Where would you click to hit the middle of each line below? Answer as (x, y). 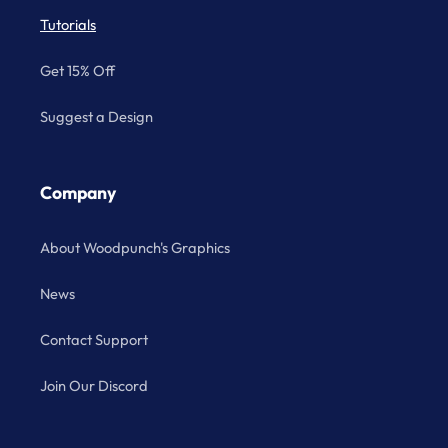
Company (78, 192)
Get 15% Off (77, 71)
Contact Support (94, 340)
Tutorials (68, 25)
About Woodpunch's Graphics (135, 248)
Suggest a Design (96, 117)
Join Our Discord (94, 386)
